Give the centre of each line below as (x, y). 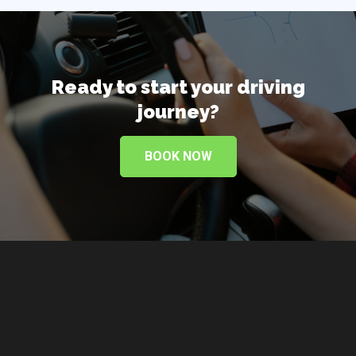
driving (271, 87)
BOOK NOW (178, 157)
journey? (178, 112)
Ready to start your (144, 87)
